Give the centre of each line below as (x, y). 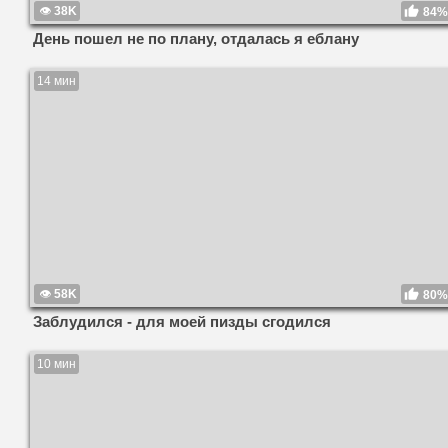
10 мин (56, 364)
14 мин (56, 81)
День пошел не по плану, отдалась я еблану (196, 39)
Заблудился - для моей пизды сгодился (182, 321)
